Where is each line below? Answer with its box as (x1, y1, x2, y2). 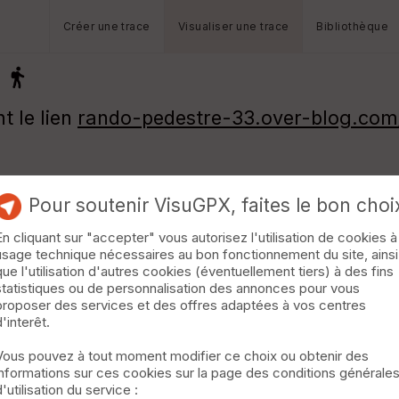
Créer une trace (62, 20, 151, 33)
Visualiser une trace (177, 20, 289, 33)
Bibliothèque (316, 20, 389, 33)
